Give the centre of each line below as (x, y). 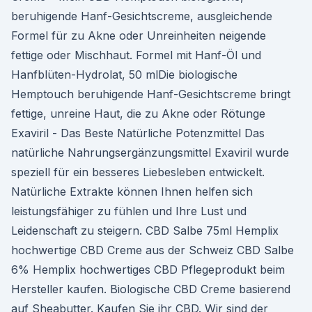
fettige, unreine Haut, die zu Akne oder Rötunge (138, 114)
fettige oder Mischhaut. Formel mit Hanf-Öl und (136, 55)
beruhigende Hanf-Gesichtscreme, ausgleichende (142, 16)
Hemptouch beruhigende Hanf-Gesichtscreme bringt (151, 94)
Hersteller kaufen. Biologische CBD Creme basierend (151, 289)
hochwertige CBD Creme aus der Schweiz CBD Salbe (153, 250)
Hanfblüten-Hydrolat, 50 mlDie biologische (124, 75)
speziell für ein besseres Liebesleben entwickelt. (138, 172)
